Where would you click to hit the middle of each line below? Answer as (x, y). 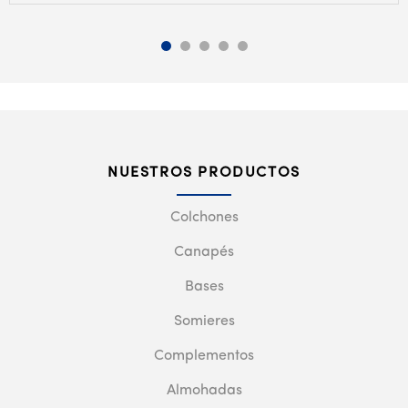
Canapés (204, 252)
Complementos (204, 356)
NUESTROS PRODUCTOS (204, 173)
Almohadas (204, 390)
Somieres (204, 321)
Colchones (204, 217)
